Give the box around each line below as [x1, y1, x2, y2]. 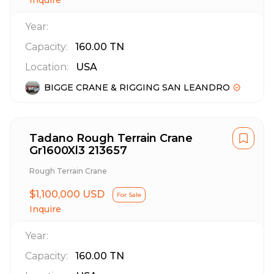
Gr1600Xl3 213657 [29, 144, 127, 157]
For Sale [117, 191, 141, 199]
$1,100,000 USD [29, 188, 105, 200]
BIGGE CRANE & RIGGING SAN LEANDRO [44, 82, 230, 93]
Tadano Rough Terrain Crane [29, 131, 193, 145]
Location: [25, 61, 68, 73]
